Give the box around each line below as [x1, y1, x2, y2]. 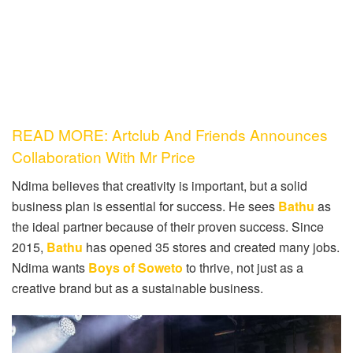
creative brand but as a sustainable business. [12, 278, 263, 297]
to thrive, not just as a [183, 258, 303, 277]
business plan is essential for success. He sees [12, 196, 275, 215]
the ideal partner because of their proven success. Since [12, 217, 324, 236]
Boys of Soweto [85, 258, 183, 277]
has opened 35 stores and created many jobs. [83, 237, 340, 256]
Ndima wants [12, 258, 85, 277]
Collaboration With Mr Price [12, 146, 199, 168]
